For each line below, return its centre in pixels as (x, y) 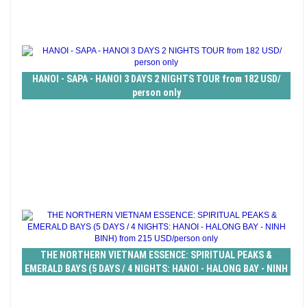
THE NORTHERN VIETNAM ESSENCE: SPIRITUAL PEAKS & (156, 255)
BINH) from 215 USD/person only (156, 283)
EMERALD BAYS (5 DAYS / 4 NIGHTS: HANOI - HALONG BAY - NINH (156, 269)
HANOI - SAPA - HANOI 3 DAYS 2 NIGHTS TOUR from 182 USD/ (156, 79)
